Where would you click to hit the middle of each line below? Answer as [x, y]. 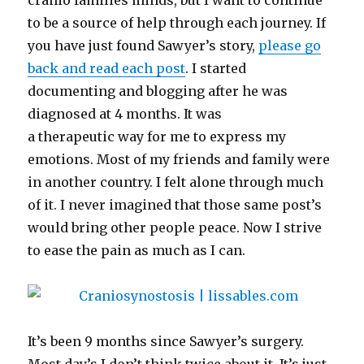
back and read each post [107, 68]
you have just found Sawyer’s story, [143, 45]
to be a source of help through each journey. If [177, 23]
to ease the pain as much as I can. [137, 250]
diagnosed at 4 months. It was [125, 114]
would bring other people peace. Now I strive [175, 227]
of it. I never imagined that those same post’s [175, 205]
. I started [216, 68]
